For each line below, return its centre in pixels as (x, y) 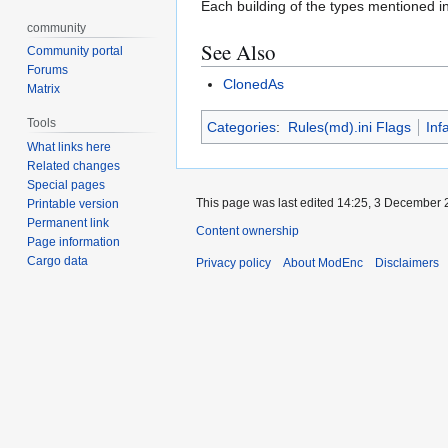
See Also (238, 52)
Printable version (73, 204)
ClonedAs (254, 83)
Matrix (44, 89)
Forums (48, 70)
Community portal (75, 51)
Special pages (66, 185)
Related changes (74, 166)
